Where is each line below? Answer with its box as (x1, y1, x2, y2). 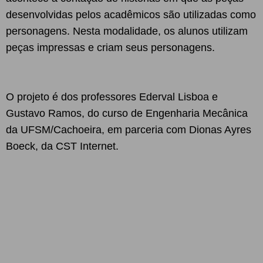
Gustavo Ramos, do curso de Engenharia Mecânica (6, 107, 248, 119)
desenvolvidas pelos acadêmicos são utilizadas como (6, 9, 256, 21)
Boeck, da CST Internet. (6, 140, 119, 152)
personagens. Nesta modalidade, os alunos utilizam (6, 25, 248, 37)
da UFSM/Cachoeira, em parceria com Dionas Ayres (6, 124, 251, 136)
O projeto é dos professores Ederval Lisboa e (6, 91, 218, 103)
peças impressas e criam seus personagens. (6, 42, 215, 53)
